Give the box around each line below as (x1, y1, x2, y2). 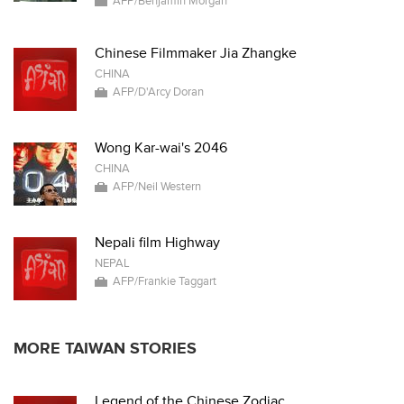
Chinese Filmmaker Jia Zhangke (95, 44, 297, 62)
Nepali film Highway (95, 234, 220, 252)
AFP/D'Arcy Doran (113, 85, 204, 99)
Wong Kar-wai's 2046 (95, 139, 227, 157)
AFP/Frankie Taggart (113, 274, 216, 289)
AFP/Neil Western (113, 179, 201, 194)
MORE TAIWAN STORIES (14, 339, 197, 358)
